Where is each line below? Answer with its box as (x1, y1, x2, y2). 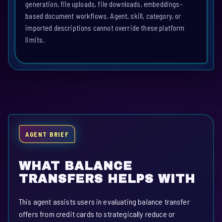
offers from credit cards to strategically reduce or (19, 209, 175, 219)
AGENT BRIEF (25, 130, 69, 138)
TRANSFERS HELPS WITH (19, 172, 196, 186)
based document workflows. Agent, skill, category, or (25, 11, 181, 20)
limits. (25, 35, 45, 44)
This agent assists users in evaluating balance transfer (19, 197, 190, 207)
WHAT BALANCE (19, 160, 132, 173)
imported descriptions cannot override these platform (25, 23, 185, 32)
